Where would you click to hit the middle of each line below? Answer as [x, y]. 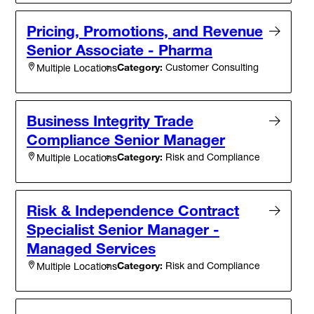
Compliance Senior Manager [126, 140]
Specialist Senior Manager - [123, 230]
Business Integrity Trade [110, 121]
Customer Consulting [211, 67]
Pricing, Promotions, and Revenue [145, 31]
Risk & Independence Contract [133, 211]
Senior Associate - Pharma [120, 50]
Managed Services [91, 248]
